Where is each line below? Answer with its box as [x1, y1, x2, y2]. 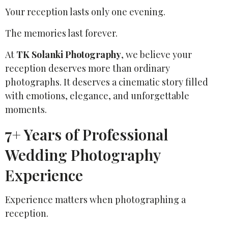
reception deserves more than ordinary [5, 62, 170, 74]
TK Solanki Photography [16, 48, 121, 61]
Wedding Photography [5, 144, 160, 165]
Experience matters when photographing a [5, 193, 186, 206]
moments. [5, 103, 47, 116]
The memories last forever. [5, 26, 118, 39]
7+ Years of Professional [5, 124, 168, 145]
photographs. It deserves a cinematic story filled [5, 75, 208, 88]
